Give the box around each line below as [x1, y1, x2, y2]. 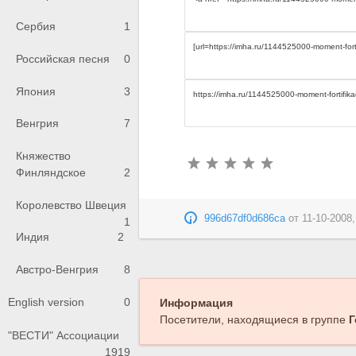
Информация [159, 296, 233, 310]
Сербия [16, 20, 56, 33]
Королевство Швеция [16, 198, 126, 211]
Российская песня [16, 52, 110, 66]
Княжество [16, 149, 71, 163]
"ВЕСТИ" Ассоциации [8, 329, 119, 342]
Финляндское [16, 166, 86, 180]
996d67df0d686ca [204, 213, 286, 225]
